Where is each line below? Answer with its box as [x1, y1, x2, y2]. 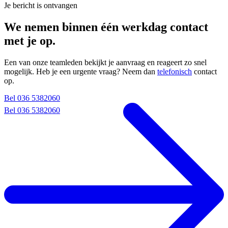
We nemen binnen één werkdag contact [4, 20, 208, 34]
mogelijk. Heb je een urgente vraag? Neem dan [4, 67, 157, 76]
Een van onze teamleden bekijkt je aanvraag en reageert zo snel [4, 58, 207, 67]
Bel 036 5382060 [4, 94, 60, 103]
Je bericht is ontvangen [4, 1, 77, 10]
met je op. [4, 34, 55, 48]
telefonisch [157, 67, 192, 76]
